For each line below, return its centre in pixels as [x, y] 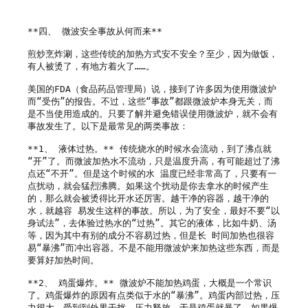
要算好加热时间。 [63, 260]
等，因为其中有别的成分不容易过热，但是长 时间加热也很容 [151, 235]
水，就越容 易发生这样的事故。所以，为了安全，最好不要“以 [154, 210]
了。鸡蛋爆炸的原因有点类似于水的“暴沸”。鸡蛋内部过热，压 [154, 295]
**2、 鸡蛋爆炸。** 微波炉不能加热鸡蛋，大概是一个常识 [150, 283]
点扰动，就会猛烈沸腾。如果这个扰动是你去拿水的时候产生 [148, 186]
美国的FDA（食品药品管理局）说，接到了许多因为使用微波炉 [152, 89]
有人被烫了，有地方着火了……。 [91, 66]
